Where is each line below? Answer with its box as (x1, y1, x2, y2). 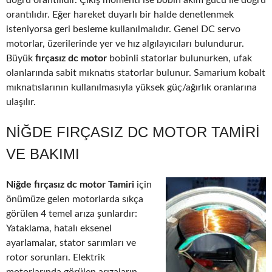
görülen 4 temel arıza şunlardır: (6, 209, 137, 219)
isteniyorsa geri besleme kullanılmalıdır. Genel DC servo (6, 24, 240, 35)
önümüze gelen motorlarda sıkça (6, 194, 143, 205)
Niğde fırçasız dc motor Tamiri (6, 180, 134, 190)
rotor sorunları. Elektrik (6, 253, 105, 263)
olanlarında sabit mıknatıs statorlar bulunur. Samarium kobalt (6, 68, 265, 78)
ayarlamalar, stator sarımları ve (6, 238, 136, 248)
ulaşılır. (6, 97, 36, 107)
